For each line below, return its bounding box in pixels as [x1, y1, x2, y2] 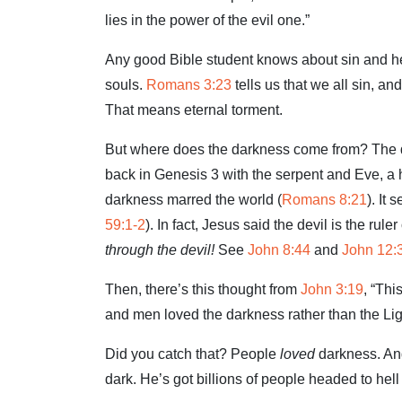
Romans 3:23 [146, 76, 232, 92]
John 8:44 [248, 241, 310, 258]
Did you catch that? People [105, 345, 280, 362]
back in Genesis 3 [105, 166, 219, 182]
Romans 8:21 [282, 191, 367, 207]
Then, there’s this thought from [105, 281, 301, 297]
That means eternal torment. [105, 101, 283, 118]
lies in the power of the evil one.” [105, 12, 310, 28]
